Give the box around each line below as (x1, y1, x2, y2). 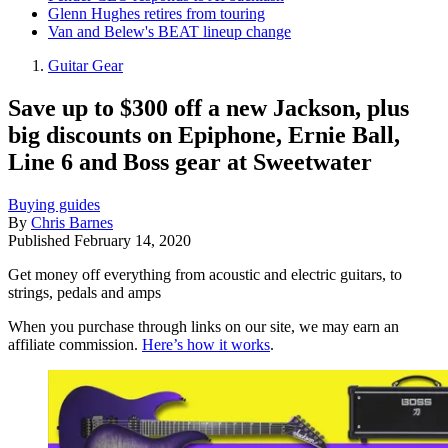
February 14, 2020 (74, 231, 191, 249)
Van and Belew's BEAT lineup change (48, 23, 291, 40)
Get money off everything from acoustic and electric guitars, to (8, 265, 402, 283)
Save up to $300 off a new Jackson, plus (8, 94, 409, 121)
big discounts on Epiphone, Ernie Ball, (8, 121, 400, 148)
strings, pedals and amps (8, 283, 161, 301)
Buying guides (8, 195, 100, 213)
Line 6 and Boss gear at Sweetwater (8, 148, 372, 175)
